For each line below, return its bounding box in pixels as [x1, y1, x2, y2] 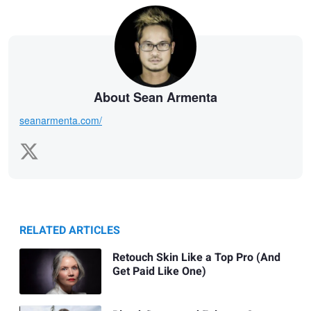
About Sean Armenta [94, 87, 217, 106]
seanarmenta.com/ [19, 113, 102, 128]
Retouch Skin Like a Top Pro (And [112, 249, 280, 267]
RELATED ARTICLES [19, 222, 120, 239]
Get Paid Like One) [112, 263, 206, 280]
